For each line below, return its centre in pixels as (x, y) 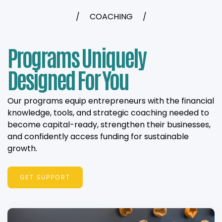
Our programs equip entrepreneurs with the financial (111, 101)
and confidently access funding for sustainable (98, 137)
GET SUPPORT (45, 177)
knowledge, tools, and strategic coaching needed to (108, 113)
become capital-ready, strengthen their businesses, (109, 125)
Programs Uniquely (77, 57)
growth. (22, 149)
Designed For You (68, 79)
